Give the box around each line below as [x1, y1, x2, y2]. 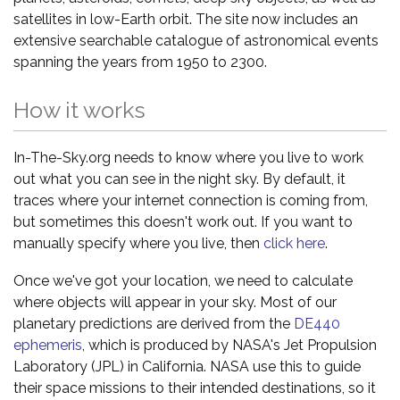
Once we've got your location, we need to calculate [13, 272, 353, 289]
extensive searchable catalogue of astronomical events [13, 32, 379, 49]
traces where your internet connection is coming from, [13, 192, 368, 209]
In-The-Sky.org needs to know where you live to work [13, 149, 363, 166]
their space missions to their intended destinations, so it [13, 379, 376, 396]
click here [263, 235, 325, 252]
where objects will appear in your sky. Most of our [13, 294, 337, 311]
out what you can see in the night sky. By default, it [13, 171, 346, 187]
